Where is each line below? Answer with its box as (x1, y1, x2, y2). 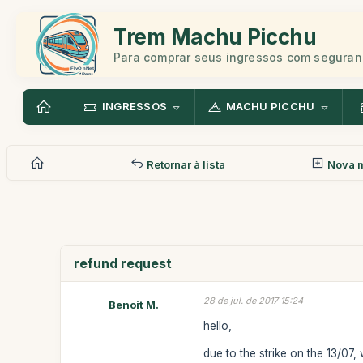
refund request (74, 255, 173, 271)
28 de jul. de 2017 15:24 (203, 295, 304, 306)
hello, (203, 318, 233, 332)
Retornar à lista (143, 157, 225, 171)
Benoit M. (109, 298, 160, 311)
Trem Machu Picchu (113, 23, 317, 49)
